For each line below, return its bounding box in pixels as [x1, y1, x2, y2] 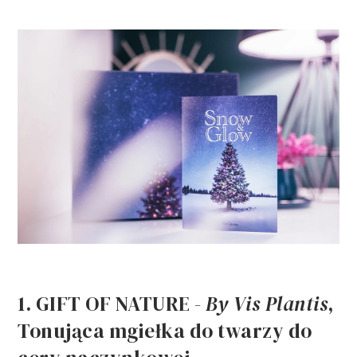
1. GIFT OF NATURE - [18, 289, 206, 317]
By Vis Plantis [206, 289, 328, 317]
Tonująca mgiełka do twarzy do [18, 316, 312, 344]
